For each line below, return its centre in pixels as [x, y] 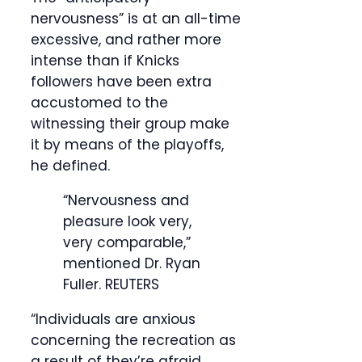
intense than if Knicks [105, 61]
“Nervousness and [126, 201]
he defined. [70, 166]
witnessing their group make [130, 124]
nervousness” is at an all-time [136, 19]
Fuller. [84, 285]
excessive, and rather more [126, 40]
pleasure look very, [127, 222]
